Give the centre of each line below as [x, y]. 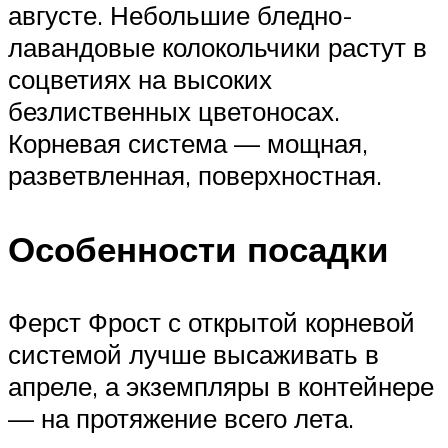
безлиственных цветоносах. [174, 111]
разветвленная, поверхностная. [195, 175]
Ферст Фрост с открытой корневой [211, 321]
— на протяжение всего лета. [181, 417]
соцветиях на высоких [140, 79]
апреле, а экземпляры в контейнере [221, 385]
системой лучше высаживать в [193, 353]
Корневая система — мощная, [188, 143]
